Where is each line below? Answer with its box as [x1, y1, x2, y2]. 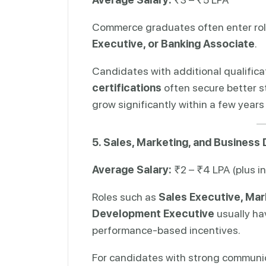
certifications [92, 81, 161, 94]
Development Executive [92, 207, 214, 220]
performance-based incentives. [92, 223, 240, 236]
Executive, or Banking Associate [92, 37, 255, 50]
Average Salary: [92, 163, 172, 176]
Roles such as [92, 190, 159, 203]
